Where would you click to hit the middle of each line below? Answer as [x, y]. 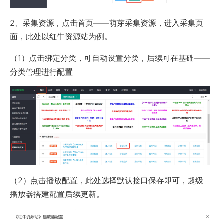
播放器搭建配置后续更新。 [57, 194]
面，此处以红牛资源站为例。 [61, 36]
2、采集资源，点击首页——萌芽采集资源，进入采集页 [107, 22]
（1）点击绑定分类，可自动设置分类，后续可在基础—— [110, 58]
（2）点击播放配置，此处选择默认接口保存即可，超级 [107, 180]
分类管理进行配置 [41, 71]
